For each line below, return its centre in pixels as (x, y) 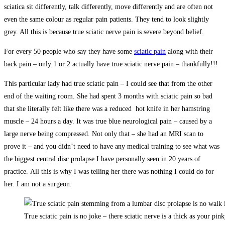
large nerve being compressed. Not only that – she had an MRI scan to (104, 134)
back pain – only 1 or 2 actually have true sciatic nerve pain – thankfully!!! (111, 64)
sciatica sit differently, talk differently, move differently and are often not (108, 7)
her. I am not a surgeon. (38, 184)
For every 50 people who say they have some (69, 51)
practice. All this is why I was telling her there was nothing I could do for (109, 171)
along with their (189, 51)
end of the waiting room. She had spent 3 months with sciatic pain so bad (108, 96)
